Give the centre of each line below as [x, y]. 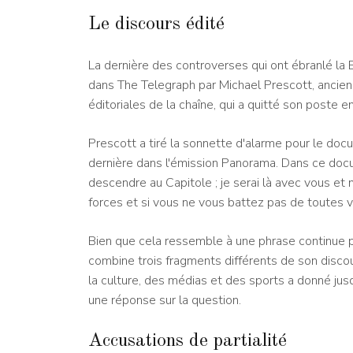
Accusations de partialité [188, 342]
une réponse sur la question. [165, 301]
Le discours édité [156, 25]
